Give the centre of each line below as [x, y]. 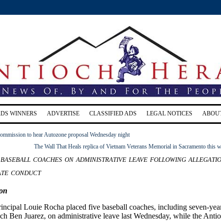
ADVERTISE [63, 113]
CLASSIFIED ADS [113, 113]
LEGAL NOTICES [169, 113]
